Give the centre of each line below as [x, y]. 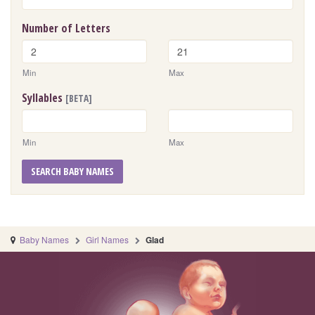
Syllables [44, 98]
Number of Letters [66, 28]
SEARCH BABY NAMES [72, 172]
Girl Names [108, 240]
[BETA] [79, 98]
